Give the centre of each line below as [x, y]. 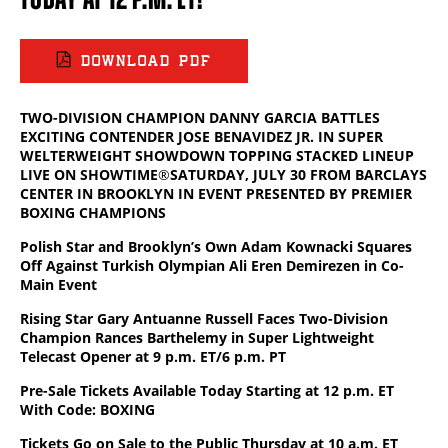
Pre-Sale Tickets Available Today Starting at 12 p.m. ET [209, 390]
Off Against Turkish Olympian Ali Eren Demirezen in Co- [212, 265]
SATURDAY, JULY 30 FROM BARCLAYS [298, 174]
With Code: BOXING [87, 409]
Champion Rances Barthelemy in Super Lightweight [197, 337]
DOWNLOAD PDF [146, 60]
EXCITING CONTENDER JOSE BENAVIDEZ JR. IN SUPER [201, 136]
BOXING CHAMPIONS [93, 212]
